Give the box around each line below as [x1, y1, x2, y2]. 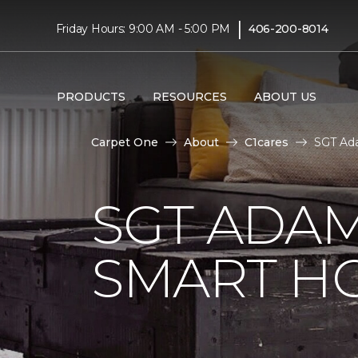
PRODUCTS [56, 89, 125, 104]
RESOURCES [152, 89, 227, 104]
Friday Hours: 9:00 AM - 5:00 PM [55, 21, 231, 36]
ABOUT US [253, 89, 316, 104]
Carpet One [91, 135, 158, 149]
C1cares [245, 135, 288, 149]
